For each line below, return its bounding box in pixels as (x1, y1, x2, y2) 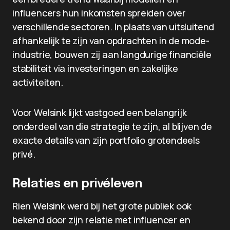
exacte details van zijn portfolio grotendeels (12, 134, 200, 146)
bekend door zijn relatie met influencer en (12, 214, 190, 226)
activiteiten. (12, 76, 63, 88)
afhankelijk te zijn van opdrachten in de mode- (12, 34, 209, 47)
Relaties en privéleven (12, 178, 143, 190)
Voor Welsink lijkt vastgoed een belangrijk (12, 106, 187, 119)
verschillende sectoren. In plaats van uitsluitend (12, 21, 215, 33)
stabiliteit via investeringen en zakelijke (12, 62, 178, 74)
